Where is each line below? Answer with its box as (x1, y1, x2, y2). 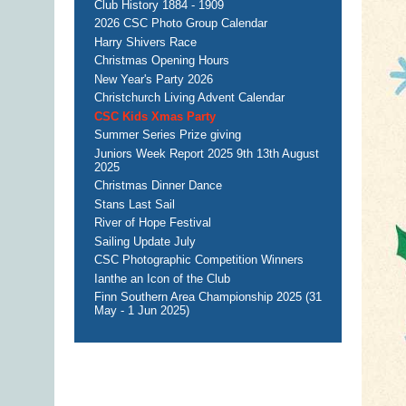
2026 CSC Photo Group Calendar (94, 16, 267, 31)
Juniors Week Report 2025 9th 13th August (94, 146, 319, 160)
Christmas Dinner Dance (94, 179, 222, 193)
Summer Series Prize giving (94, 128, 241, 142)
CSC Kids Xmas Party (94, 109, 216, 123)
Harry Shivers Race (94, 34, 197, 49)
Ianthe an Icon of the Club (94, 271, 230, 285)
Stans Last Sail (94, 197, 175, 211)
